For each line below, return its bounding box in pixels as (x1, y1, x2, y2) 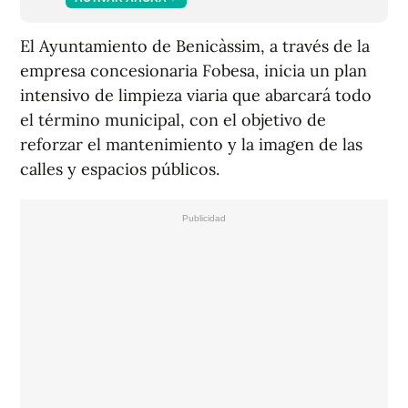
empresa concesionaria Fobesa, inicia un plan (20, 60, 367, 82)
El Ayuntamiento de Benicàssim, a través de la (20, 36, 370, 57)
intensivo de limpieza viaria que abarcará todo (20, 85, 372, 107)
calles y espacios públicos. (20, 158, 219, 180)
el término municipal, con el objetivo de (20, 109, 326, 131)
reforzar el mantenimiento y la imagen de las (20, 134, 362, 156)
